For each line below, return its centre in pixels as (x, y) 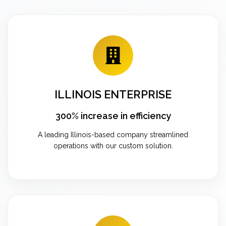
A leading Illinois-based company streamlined (113, 134)
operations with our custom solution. (113, 146)
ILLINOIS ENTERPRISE (113, 94)
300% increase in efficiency (113, 116)
